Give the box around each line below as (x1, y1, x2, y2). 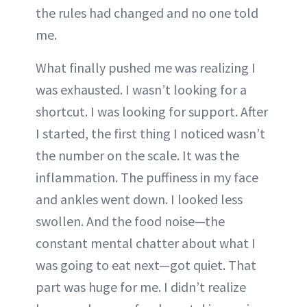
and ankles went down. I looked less (36, 191, 243, 208)
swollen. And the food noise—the (36, 212, 225, 230)
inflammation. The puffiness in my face (36, 169, 258, 186)
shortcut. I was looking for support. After (36, 103, 268, 120)
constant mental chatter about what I (36, 234, 256, 251)
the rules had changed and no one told (36, 4, 258, 21)
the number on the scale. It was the (36, 147, 239, 164)
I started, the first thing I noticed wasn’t (36, 125, 265, 142)
